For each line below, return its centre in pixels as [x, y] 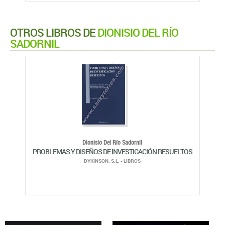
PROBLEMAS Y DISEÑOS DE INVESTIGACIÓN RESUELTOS [112, 152]
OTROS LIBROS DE [54, 33]
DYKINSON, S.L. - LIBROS [113, 161]
